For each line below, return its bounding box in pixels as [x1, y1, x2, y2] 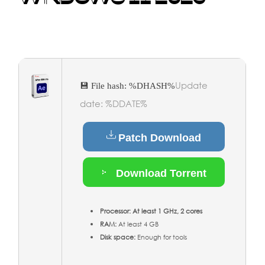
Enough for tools [135, 232, 188, 242]
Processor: [100, 206, 131, 216]
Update [175, 79, 208, 91]
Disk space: [100, 232, 136, 242]
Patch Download [118, 131, 202, 144]
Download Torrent [113, 167, 207, 179]
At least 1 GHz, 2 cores [131, 206, 203, 216]
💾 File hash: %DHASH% [80, 81, 176, 91]
